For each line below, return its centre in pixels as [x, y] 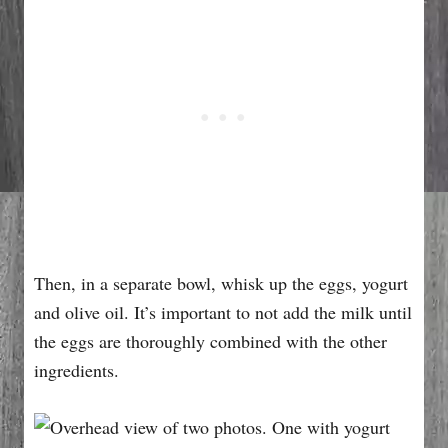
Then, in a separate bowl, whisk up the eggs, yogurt [221, 282]
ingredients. [76, 369]
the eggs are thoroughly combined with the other [210, 340]
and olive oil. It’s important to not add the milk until [223, 311]
